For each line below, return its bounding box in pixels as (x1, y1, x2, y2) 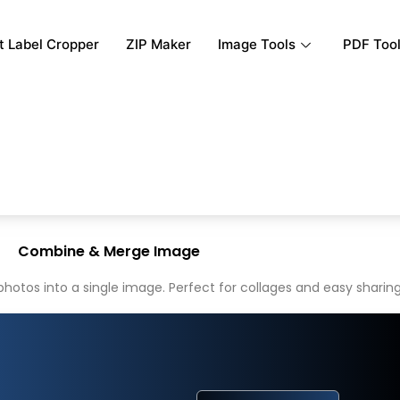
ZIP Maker (126, 36, 192, 53)
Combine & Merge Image (18, 241, 200, 262)
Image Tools (218, 36, 296, 53)
